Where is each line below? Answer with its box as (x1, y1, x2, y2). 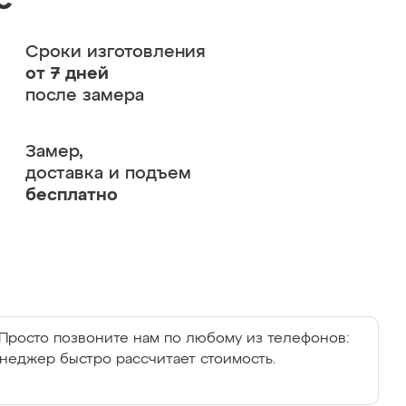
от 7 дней (24, 65, 109, 82)
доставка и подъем (24, 165, 191, 182)
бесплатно (24, 187, 118, 204)
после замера (24, 87, 144, 104)
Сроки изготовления (24, 43, 206, 61)
